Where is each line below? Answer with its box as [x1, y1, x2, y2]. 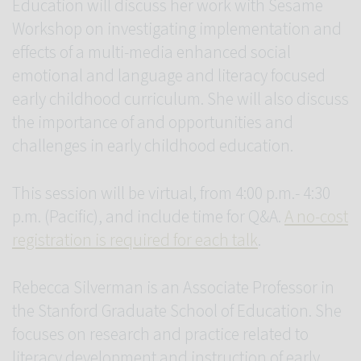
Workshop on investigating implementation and [12, 17, 342, 42]
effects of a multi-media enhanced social [12, 40, 291, 65]
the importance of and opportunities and [12, 110, 293, 135]
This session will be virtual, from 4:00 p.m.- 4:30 [12, 180, 330, 206]
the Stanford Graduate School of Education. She [12, 298, 342, 324]
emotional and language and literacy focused [12, 64, 326, 89]
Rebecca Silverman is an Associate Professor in [12, 275, 334, 301]
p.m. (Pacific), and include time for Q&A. [12, 204, 284, 230]
